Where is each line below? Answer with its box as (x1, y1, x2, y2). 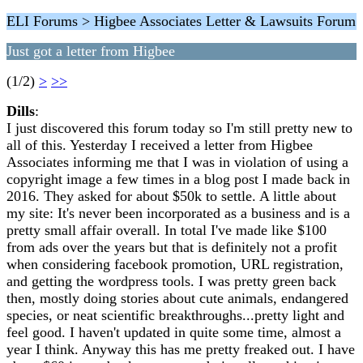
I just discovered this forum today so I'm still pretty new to (6, 120, 352, 136)
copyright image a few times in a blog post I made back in (6, 171, 350, 187)
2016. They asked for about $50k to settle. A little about (6, 188, 336, 204)
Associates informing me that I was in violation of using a (6, 154, 348, 170)
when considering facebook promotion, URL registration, (6, 256, 344, 272)
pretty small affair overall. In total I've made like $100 (6, 222, 327, 238)
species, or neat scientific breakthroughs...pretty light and (6, 307, 344, 323)
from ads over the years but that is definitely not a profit (6, 239, 337, 255)
